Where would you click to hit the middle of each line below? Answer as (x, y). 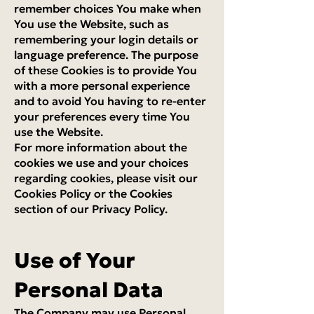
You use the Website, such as (91, 24)
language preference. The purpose (106, 55)
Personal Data (89, 290)
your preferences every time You (102, 116)
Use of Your (75, 260)
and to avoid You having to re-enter (110, 101)
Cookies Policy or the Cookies (93, 193)
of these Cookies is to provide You (105, 70)
